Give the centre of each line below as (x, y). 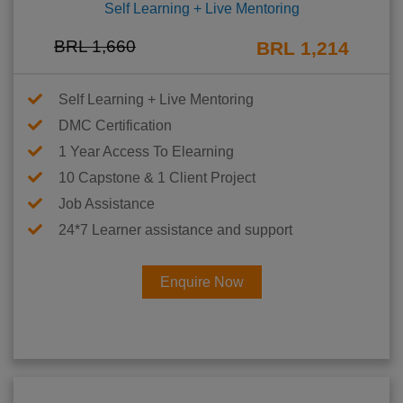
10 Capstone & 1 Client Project (157, 178)
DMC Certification (115, 126)
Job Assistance (107, 204)
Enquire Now (201, 282)
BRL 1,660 (95, 47)
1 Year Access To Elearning (146, 152)
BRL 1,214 (303, 49)
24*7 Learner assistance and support (175, 230)
